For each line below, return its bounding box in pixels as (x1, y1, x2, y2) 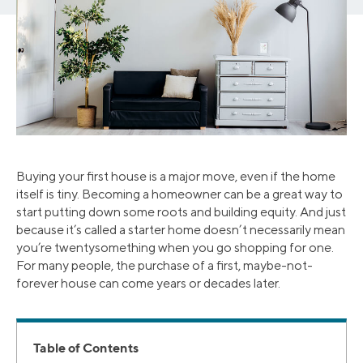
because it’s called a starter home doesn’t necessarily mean (16, 222, 345, 238)
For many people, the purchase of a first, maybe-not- (16, 258, 313, 274)
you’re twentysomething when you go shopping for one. (16, 240, 334, 256)
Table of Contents (33, 340, 139, 357)
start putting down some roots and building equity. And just (16, 204, 346, 220)
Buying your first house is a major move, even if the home (16, 169, 335, 185)
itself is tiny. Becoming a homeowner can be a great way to (16, 186, 343, 203)
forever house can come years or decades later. (16, 275, 280, 292)
